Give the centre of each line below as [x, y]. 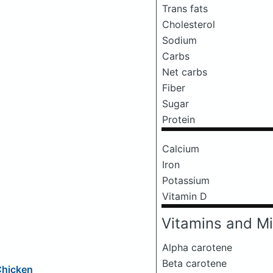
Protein [179, 119]
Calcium [181, 148]
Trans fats [185, 8]
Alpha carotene [197, 247]
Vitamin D [185, 196]
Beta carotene [194, 263]
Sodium [179, 40]
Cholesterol [189, 24]
